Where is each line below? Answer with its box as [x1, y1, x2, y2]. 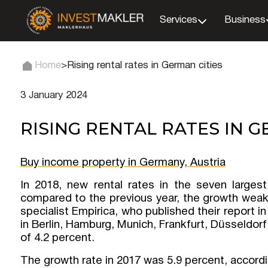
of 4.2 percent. [20, 233, 95, 243]
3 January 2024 [20, 90, 87, 100]
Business [224, 16, 266, 25]
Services [160, 16, 197, 25]
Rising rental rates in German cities [66, 61, 223, 71]
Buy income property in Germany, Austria [20, 157, 226, 168]
